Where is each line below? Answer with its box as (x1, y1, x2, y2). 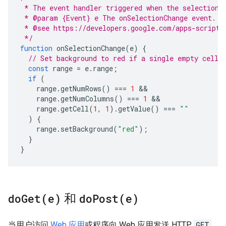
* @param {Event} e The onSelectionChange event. (20, 13, 216, 23)
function (20, 43, 52, 53)
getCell (61, 104, 89, 114)
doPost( (79, 191, 126, 206)
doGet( (8, 191, 48, 206)
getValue (118, 104, 150, 114)
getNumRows (61, 84, 101, 93)
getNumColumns (61, 94, 114, 103)
